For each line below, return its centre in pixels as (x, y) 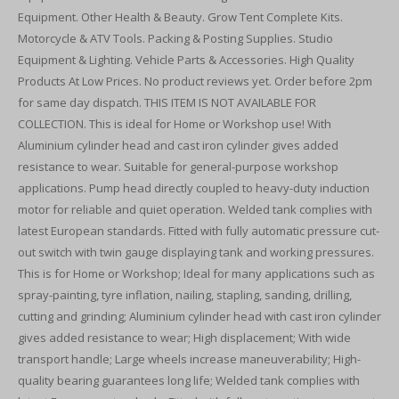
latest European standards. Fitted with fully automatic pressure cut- (199, 231)
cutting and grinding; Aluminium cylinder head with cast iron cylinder (199, 316)
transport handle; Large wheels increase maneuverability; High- (189, 359)
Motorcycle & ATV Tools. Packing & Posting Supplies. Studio (175, 38)
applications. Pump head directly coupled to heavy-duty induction (194, 188)
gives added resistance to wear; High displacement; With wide (184, 338)
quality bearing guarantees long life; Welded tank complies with (189, 380)
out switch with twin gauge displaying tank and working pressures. (196, 252)
